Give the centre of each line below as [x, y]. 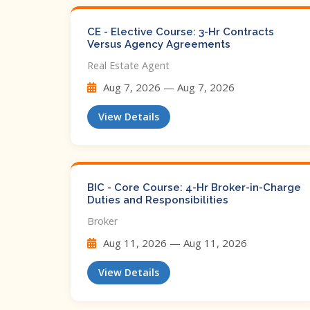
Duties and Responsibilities [158, 200]
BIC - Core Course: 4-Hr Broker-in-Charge [194, 188]
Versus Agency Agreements [159, 44]
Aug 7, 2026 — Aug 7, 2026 [167, 87]
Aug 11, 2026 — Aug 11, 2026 [174, 243]
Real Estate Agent [128, 65]
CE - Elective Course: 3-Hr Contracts [181, 32]
